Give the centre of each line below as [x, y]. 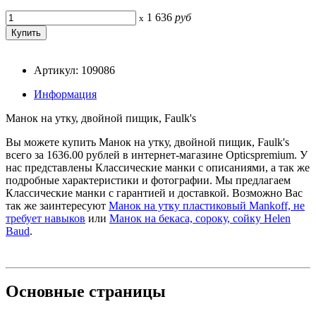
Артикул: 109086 [74, 70]
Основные [45, 292]
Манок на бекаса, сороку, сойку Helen [200, 218]
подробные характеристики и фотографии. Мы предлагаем [148, 180]
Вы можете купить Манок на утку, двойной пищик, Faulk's [147, 142]
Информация [65, 94]
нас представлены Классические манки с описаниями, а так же [158, 167]
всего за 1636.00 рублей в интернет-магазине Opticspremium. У [157, 154]
